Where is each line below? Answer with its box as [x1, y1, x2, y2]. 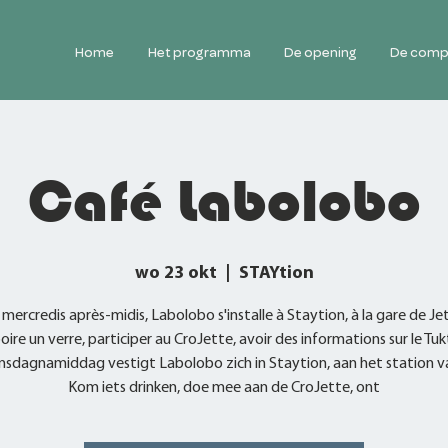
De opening [283, 47, 357, 61]
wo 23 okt [134, 264, 217, 283]
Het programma [147, 47, 251, 61]
